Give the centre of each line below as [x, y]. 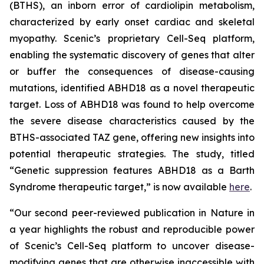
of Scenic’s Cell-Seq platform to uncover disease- [132, 246]
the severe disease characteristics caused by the [132, 121]
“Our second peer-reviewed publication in [110, 213]
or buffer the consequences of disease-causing [132, 71]
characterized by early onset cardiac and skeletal [132, 22]
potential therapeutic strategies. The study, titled [132, 154]
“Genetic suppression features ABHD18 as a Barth [132, 170]
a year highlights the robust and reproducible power [132, 229]
